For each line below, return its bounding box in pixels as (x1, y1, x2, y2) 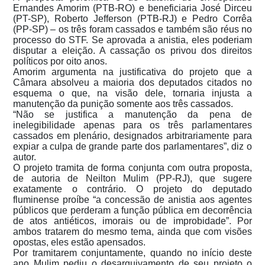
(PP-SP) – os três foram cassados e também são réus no (13, 24, 252, 34)
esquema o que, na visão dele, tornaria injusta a (13, 88, 252, 98)
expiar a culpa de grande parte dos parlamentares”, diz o (13, 141, 252, 151)
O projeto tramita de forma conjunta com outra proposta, (13, 162, 252, 173)
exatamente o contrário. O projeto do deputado (13, 183, 252, 194)
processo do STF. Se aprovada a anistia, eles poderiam (13, 34, 252, 45)
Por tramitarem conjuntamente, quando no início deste (13, 247, 252, 258)
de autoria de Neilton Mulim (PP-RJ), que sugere (13, 173, 252, 183)
